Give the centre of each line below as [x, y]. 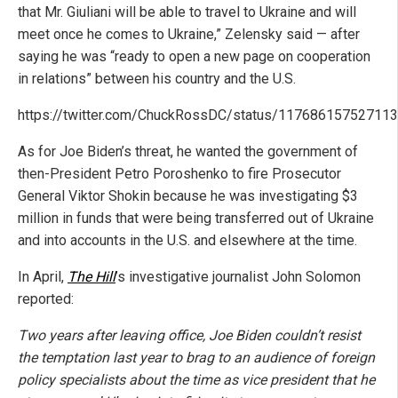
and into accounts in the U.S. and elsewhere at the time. [187, 241]
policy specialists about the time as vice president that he [196, 380]
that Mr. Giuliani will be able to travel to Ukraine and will [187, 12]
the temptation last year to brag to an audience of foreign [196, 358]
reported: [46, 299]
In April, [43, 277]
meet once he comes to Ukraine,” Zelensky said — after [189, 35]
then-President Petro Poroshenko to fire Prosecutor [179, 174]
